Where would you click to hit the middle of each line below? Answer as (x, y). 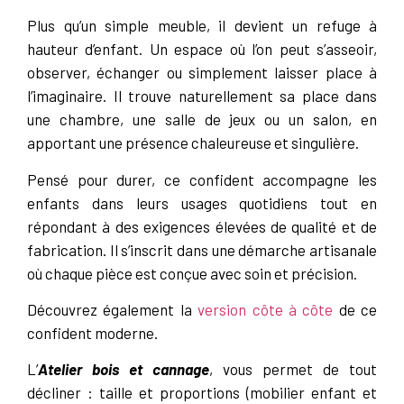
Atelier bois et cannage (124, 369)
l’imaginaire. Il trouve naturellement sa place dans (202, 96)
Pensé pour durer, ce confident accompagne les (202, 179)
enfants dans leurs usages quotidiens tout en (202, 202)
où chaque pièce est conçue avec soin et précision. (192, 273)
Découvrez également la (113, 309)
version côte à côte (266, 309)
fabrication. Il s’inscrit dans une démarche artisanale (202, 249)
